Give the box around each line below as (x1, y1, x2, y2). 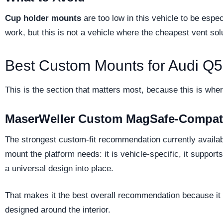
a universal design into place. (5, 163, 113, 173)
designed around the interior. (5, 205, 111, 215)
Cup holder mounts (5, 13, 81, 23)
